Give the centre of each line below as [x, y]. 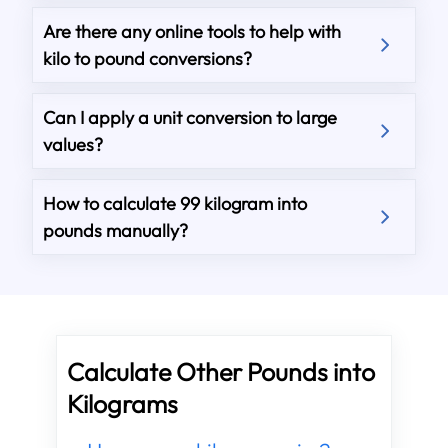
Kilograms [122, 404]
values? [73, 144]
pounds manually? [116, 230]
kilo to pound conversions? [148, 58]
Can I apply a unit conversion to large [190, 117]
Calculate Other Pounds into [221, 372]
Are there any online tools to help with [192, 31]
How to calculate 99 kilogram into [175, 203]
